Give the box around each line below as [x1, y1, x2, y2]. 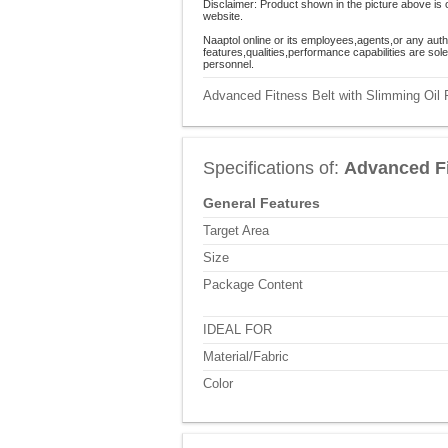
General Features [203, 195, 320, 211]
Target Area [203, 223, 269, 238]
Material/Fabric [203, 349, 289, 364]
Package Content [203, 277, 303, 292]
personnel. [203, 58, 254, 70]
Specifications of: [203, 158, 344, 178]
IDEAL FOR [203, 322, 272, 337]
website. [203, 10, 243, 22]
